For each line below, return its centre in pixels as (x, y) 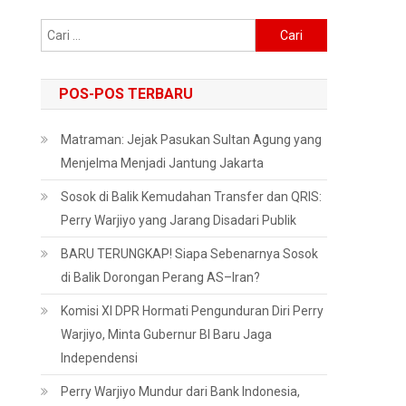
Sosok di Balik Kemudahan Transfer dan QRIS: (192, 197)
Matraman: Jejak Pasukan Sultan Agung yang (192, 140)
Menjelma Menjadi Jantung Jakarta (163, 163)
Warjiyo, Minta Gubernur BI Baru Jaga (167, 334)
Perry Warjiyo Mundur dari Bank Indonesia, (181, 391)
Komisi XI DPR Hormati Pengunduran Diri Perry (193, 311)
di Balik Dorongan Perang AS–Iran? (161, 277)
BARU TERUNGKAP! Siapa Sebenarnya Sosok (190, 254)
